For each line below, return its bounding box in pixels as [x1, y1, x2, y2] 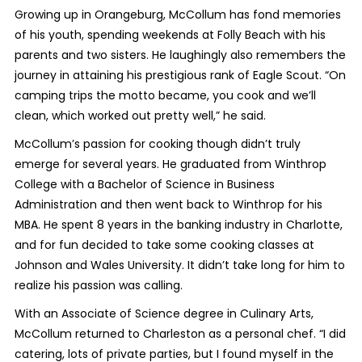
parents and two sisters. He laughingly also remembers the [14, 46, 346, 63]
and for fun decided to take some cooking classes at [14, 236, 314, 253]
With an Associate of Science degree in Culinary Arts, [14, 305, 314, 322]
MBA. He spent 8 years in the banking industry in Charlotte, [14, 216, 343, 233]
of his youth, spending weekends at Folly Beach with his [14, 26, 326, 43]
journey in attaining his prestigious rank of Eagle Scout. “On [14, 66, 346, 83]
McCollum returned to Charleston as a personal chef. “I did [14, 325, 346, 342]
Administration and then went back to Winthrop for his [14, 196, 322, 213]
